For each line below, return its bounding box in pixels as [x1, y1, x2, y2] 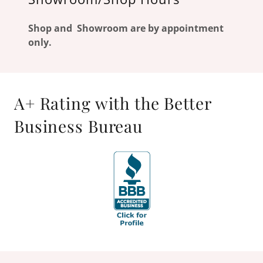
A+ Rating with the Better [14, 92, 211, 114]
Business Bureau [14, 115, 143, 137]
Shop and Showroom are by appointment [28, 22, 224, 35]
